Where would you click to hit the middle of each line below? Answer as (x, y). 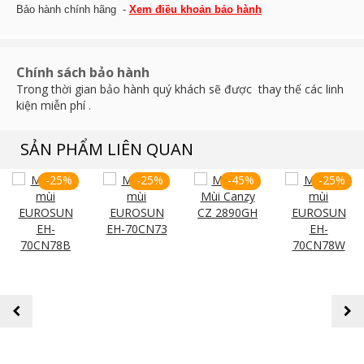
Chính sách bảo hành (83, 72)
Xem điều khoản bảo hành (195, 9)
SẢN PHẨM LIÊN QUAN (107, 149)
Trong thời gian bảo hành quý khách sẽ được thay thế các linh (180, 89)
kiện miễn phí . (54, 105)
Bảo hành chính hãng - (73, 9)
